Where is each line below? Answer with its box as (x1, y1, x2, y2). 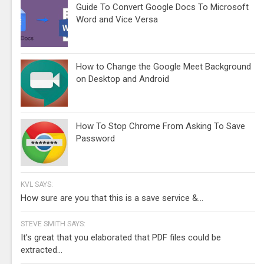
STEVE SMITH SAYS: (21, 219, 85, 228)
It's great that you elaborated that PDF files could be (21, 232, 221, 243)
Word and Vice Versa (76, 14, 158, 25)
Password (76, 133, 115, 144)
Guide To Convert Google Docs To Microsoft (76, 1, 249, 12)
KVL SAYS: (21, 180, 53, 189)
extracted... (21, 244, 62, 255)
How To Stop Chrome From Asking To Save (76, 120, 245, 131)
